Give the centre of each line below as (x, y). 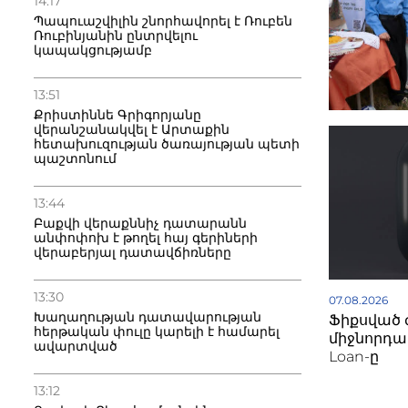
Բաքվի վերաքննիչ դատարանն (140, 223)
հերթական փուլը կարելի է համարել (157, 331)
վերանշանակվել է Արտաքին (132, 129)
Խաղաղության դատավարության (148, 317)
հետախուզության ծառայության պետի (167, 144)
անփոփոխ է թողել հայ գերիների (146, 238)
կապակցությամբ (93, 50)
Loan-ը (354, 357)
